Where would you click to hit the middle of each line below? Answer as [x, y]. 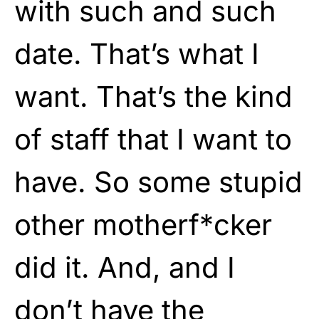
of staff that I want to [153, 139]
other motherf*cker [143, 224]
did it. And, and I [125, 267]
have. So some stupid [158, 182]
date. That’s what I [137, 53]
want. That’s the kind [153, 96]
